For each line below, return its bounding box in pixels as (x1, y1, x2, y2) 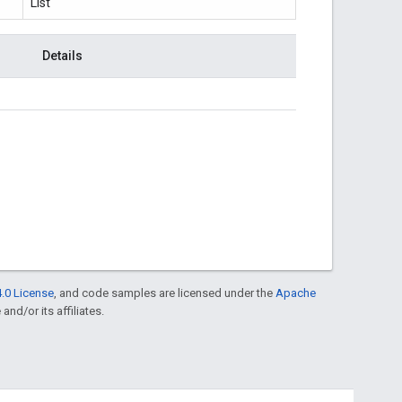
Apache (275, 285, 316, 300)
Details (42, 48, 83, 63)
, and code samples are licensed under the (54, 285, 275, 300)
